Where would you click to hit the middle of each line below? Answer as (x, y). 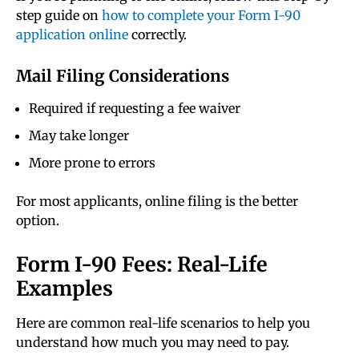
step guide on (59, 16)
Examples (65, 289)
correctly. (157, 35)
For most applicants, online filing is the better (157, 202)
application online (72, 35)
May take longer (79, 136)
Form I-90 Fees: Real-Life (142, 265)
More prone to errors (92, 163)
